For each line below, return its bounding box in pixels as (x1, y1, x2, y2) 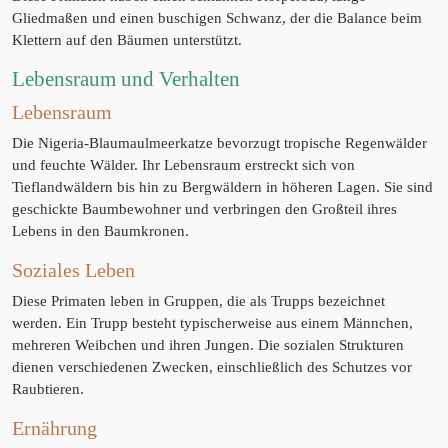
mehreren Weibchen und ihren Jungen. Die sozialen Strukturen (12, 337, 404, 353)
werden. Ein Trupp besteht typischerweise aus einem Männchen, (12, 315, 413, 331)
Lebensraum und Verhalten (12, 67, 240, 91)
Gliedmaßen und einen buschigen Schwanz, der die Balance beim (12, 10, 422, 26)
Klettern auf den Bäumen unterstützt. (12, 32, 242, 48)
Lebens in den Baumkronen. (12, 223, 189, 239)
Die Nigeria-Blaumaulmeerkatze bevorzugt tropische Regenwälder (12, 135, 427, 151)
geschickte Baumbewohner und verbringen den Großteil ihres (12, 201, 397, 217)
